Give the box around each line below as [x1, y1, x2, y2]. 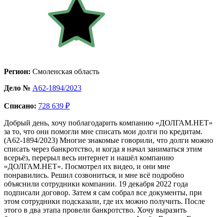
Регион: [4, 67, 31, 76]
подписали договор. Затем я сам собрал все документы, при [4, 188, 202, 197]
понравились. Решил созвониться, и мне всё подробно [4, 170, 184, 179]
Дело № [4, 83, 31, 92]
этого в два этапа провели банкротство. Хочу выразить [4, 205, 186, 214]
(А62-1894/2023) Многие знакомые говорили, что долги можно [4, 136, 213, 144]
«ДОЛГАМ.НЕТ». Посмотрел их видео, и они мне [4, 162, 170, 170]
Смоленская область [31, 67, 99, 76]
